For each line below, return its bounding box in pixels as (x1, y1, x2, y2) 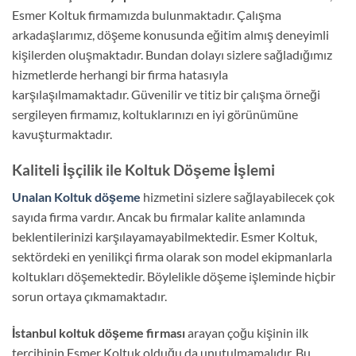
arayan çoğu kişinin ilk (188, 325, 308, 341)
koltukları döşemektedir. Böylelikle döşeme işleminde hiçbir (12, 269, 335, 284)
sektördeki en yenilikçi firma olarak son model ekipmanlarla (12, 249, 332, 265)
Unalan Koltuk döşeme (12, 189, 141, 205)
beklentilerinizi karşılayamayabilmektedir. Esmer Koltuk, (12, 229, 317, 245)
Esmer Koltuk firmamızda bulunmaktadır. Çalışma (12, 6, 281, 22)
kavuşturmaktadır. (12, 126, 112, 141)
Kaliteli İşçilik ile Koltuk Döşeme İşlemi (12, 160, 275, 179)
